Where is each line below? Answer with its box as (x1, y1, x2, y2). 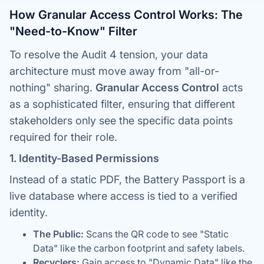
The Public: (33, 228, 84, 240)
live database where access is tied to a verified (9, 190, 237, 202)
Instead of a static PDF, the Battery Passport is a (9, 173, 245, 186)
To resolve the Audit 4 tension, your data (9, 48, 208, 61)
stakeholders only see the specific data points (9, 114, 233, 127)
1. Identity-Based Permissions (9, 152, 159, 164)
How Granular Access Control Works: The (9, 8, 243, 22)
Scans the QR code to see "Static (84, 228, 229, 240)
